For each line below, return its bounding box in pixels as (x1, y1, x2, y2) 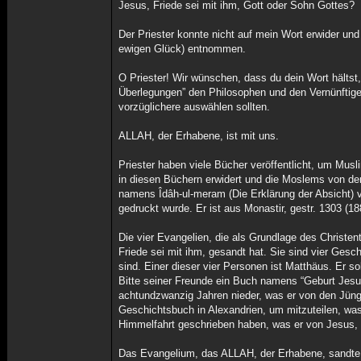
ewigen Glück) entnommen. (118, 43, 247, 55)
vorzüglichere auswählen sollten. (118, 101, 271, 113)
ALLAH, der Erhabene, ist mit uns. (118, 130, 280, 142)
